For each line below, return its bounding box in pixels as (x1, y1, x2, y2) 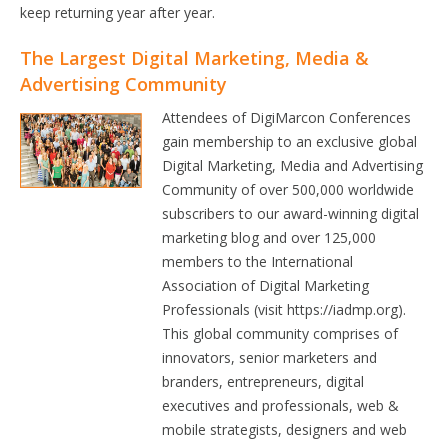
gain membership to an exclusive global (162, 132, 418, 151)
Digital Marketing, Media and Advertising (162, 156, 424, 175)
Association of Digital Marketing (162, 276, 370, 295)
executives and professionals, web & (162, 396, 400, 415)
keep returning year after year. (20, 3, 215, 22)
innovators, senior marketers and (162, 348, 378, 367)
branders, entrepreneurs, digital (162, 372, 365, 391)
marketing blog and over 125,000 (162, 228, 377, 247)
